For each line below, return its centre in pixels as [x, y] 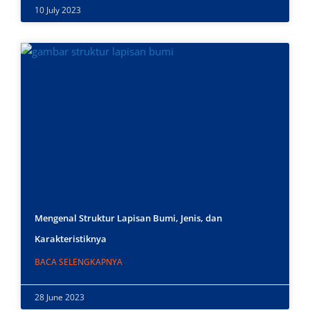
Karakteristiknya [71, 239]
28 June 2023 [60, 298]
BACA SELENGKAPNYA [79, 262]
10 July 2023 [58, 10]
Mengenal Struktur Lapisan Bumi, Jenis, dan [128, 218]
